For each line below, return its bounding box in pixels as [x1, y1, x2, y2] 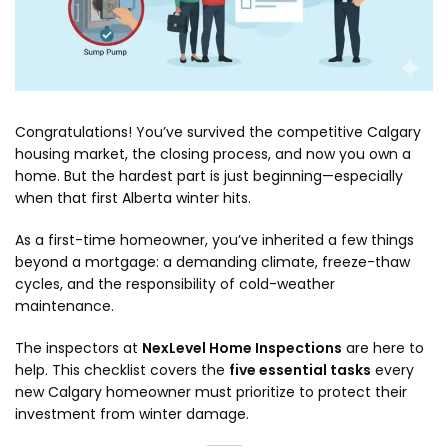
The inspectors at [15, 338, 142, 358]
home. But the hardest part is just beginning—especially [15, 166, 403, 186]
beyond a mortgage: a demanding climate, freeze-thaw [15, 252, 410, 272]
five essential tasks [229, 360, 371, 380]
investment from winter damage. [15, 404, 249, 424]
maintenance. [15, 296, 114, 316]
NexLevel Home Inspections [142, 338, 342, 358]
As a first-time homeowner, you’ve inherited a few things [15, 230, 414, 250]
